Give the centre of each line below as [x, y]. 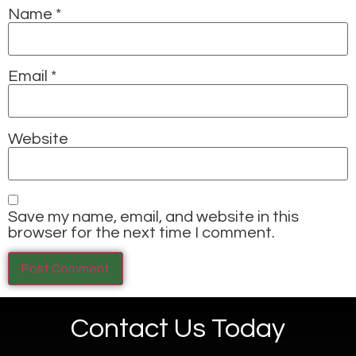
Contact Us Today [178, 329]
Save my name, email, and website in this [153, 217]
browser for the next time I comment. [141, 233]
